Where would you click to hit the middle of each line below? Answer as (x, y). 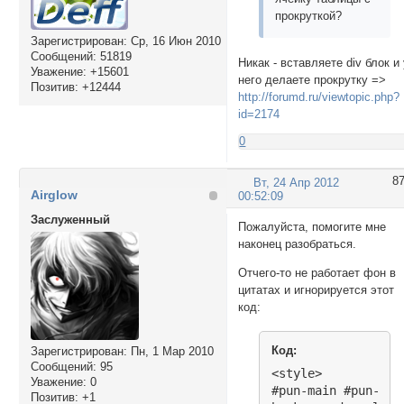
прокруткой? (309, 15)
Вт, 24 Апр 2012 (297, 182)
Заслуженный (70, 220)
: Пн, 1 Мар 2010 (168, 352)
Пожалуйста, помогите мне (312, 226)
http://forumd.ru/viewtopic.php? (319, 97)
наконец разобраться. (298, 243)
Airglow (54, 195)
